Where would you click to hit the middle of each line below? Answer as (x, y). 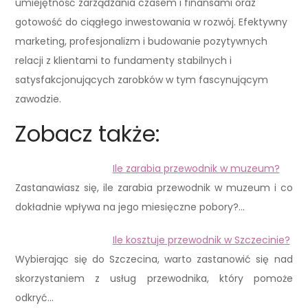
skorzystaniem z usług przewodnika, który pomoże (154, 279)
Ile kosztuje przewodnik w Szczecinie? (201, 240)
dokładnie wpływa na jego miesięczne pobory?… (130, 207)
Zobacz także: (88, 134)
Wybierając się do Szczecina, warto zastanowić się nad (154, 260)
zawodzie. (38, 99)
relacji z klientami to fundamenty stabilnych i (124, 61)
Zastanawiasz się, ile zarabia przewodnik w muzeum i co (154, 188)
